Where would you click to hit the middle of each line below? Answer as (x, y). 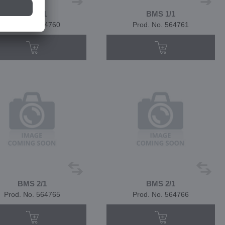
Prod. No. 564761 (161, 25)
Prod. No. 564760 (32, 25)
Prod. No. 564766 (161, 194)
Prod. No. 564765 (32, 194)
